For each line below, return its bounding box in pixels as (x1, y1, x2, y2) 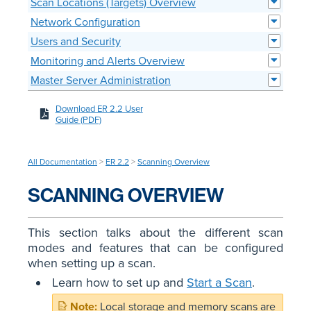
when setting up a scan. (28, 255, 155, 271)
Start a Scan (187, 274, 252, 290)
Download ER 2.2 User (55, 103, 143, 115)
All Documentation (28, 156, 97, 167)
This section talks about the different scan (28, 224, 283, 240)
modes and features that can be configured (28, 239, 283, 255)
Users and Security (31, 34, 121, 49)
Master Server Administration (31, 73, 171, 87)
